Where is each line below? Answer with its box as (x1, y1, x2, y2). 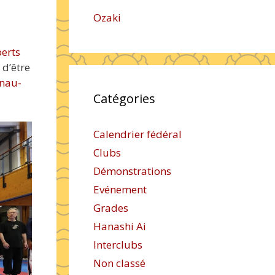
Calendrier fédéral (93, 127, 182, 141)
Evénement (93, 182, 147, 196)
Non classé (93, 256, 145, 270)
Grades (93, 201, 128, 215)
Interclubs (93, 238, 142, 252)
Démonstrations (93, 164, 171, 178)
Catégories (93, 90, 155, 107)
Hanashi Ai (93, 219, 146, 233)
